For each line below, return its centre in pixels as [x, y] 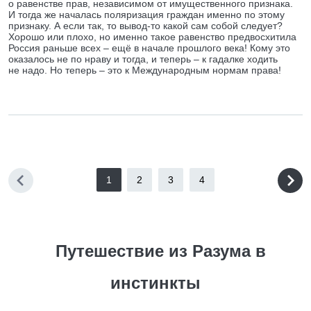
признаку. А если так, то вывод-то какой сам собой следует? [145, 26]
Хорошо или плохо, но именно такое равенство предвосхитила [152, 37]
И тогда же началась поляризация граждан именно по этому [146, 15]
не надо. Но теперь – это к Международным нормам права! [145, 70]
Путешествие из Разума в [161, 251]
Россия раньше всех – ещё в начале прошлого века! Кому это [149, 48]
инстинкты [155, 283]
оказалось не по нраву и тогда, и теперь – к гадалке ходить [143, 59]
